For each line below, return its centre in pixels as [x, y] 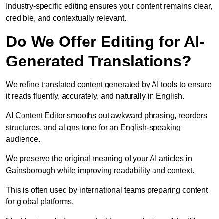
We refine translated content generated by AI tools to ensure [109, 85]
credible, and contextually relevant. [66, 18]
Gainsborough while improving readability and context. [100, 171]
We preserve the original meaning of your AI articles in [99, 159]
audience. [23, 139]
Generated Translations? [99, 61]
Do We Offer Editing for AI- [105, 42]
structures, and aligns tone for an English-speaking [93, 128]
